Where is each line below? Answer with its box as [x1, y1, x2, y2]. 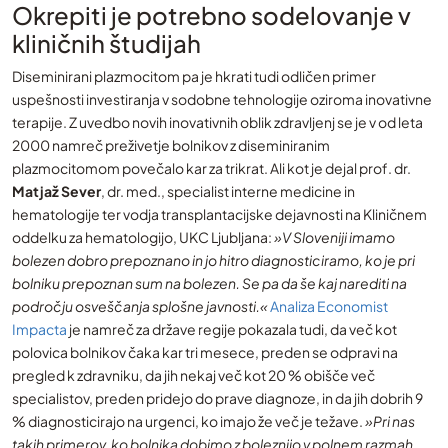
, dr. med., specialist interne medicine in [101, 182, 355, 200]
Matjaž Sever [12, 182, 101, 200]
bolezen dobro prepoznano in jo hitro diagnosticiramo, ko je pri [12, 251, 415, 269]
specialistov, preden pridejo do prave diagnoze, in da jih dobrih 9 [12, 389, 423, 407]
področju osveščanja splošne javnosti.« [12, 297, 268, 315]
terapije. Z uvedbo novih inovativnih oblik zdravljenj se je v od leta [12, 113, 423, 131]
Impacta [12, 320, 67, 338]
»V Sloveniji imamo [274, 228, 395, 246]
